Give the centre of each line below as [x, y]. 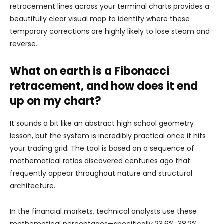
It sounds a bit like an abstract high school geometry [102, 123]
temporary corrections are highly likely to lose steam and [110, 31]
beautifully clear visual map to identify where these [100, 19]
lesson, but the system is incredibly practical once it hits [108, 136]
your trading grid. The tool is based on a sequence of [102, 148]
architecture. [33, 186]
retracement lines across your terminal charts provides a [110, 6]
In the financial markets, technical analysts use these [103, 211]
